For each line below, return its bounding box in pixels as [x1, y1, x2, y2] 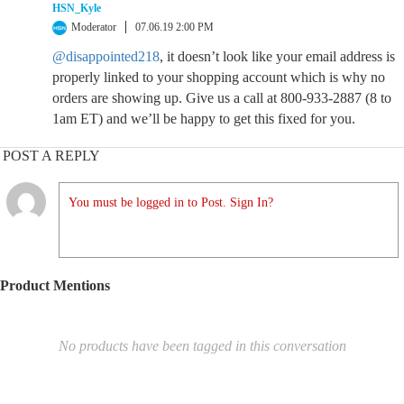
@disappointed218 [52, 49, 160, 64]
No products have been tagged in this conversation [58, 338, 346, 353]
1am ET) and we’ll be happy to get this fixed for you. [52, 111, 355, 126]
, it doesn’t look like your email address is [160, 49, 395, 64]
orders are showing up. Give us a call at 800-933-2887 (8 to [52, 90, 391, 106]
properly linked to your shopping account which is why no [52, 69, 385, 85]
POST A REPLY [3, 148, 100, 163]
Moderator [71, 21, 116, 33]
